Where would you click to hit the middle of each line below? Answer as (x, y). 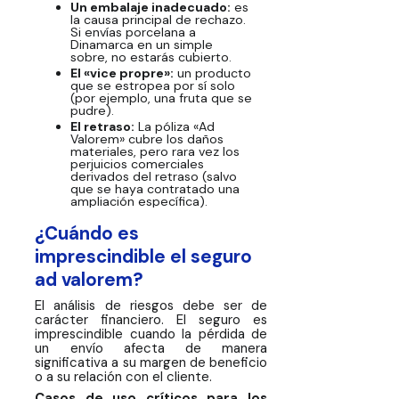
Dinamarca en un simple (141, 45)
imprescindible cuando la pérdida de (151, 334)
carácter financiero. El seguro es (151, 319)
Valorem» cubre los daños (147, 139)
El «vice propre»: (122, 73)
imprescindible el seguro (144, 256)
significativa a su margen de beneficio (151, 362)
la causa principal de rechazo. (158, 20)
